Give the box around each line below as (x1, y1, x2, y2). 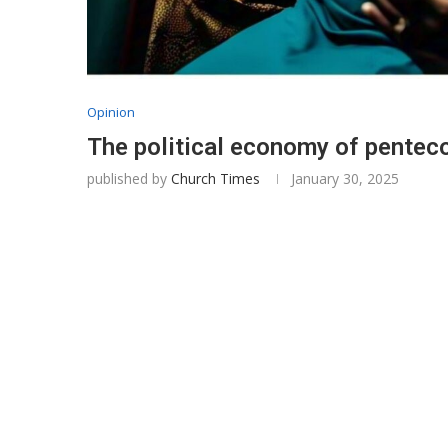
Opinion (87, 102, 135, 121)
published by (87, 168, 171, 188)
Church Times (171, 168, 260, 188)
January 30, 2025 (291, 168, 399, 188)
